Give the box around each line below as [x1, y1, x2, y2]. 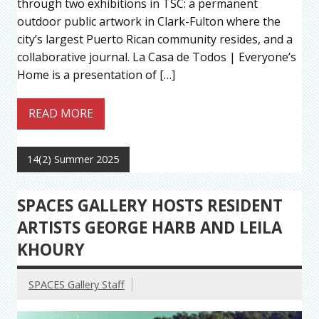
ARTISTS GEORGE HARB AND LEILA [17, 216, 282, 239]
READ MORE [28, 105, 93, 122]
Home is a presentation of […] [17, 66, 175, 83]
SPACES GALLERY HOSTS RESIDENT [17, 194, 283, 217]
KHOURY [17, 239, 85, 261]
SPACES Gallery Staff [28, 278, 125, 292]
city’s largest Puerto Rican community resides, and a [17, 31, 293, 47]
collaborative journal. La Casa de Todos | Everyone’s [17, 48, 296, 65]
